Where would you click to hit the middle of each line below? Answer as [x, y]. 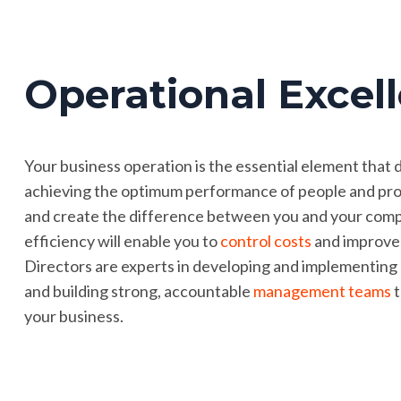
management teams [322, 291]
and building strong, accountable [138, 291]
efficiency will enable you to [122, 241]
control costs [265, 241]
